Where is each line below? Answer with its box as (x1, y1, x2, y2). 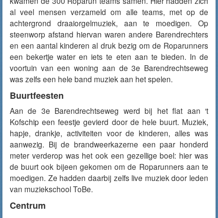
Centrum (10, 199, 46, 212)
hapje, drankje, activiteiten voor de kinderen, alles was (10, 127, 208, 138)
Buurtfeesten (10, 89, 64, 102)
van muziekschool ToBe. (10, 183, 93, 194)
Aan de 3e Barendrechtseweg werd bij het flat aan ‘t (10, 105, 208, 116)
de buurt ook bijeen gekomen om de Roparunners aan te (10, 161, 208, 172)
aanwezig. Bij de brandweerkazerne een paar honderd (10, 139, 208, 149)
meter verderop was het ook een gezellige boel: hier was (10, 150, 208, 161)
